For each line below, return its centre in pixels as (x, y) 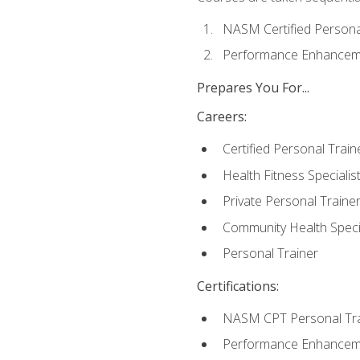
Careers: (221, 116)
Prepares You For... (253, 87)
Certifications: (237, 286)
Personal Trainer (270, 254)
